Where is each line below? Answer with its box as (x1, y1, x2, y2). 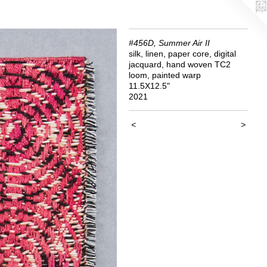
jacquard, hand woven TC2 (129, 60, 231, 69)
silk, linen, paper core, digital (129, 49, 236, 58)
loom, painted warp (129, 70, 201, 80)
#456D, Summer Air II (129, 38, 210, 48)
